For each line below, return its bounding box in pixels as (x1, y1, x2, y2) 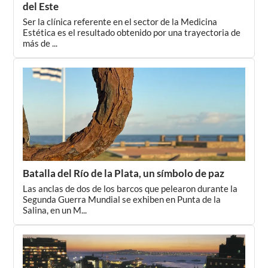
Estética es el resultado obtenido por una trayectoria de (23, 27, 241, 38)
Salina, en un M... (23, 205, 87, 215)
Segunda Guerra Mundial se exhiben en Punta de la (23, 194, 221, 205)
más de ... (23, 38, 58, 48)
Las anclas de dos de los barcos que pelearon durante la (23, 183, 238, 194)
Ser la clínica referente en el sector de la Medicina (23, 16, 218, 27)
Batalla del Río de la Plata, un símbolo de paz (23, 167, 225, 179)
